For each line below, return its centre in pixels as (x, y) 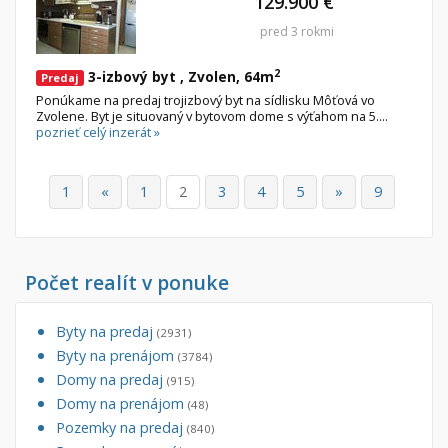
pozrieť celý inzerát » (98, 132)
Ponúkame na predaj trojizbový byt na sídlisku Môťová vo (205, 100)
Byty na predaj (106, 332)
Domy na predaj (111, 380)
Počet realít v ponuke (127, 283)
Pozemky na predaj (121, 428)
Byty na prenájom (117, 356)
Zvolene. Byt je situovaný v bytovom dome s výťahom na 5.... (212, 116)
